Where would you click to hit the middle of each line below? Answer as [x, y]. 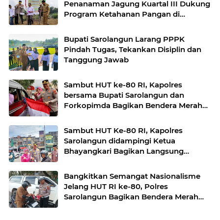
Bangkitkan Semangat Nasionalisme [132, 176]
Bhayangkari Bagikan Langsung [124, 151]
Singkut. [79, 171]
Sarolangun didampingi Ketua [120, 140]
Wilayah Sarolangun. [102, 24]
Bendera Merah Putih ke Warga [122, 161]
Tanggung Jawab [96, 59]
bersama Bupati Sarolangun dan [124, 95]
